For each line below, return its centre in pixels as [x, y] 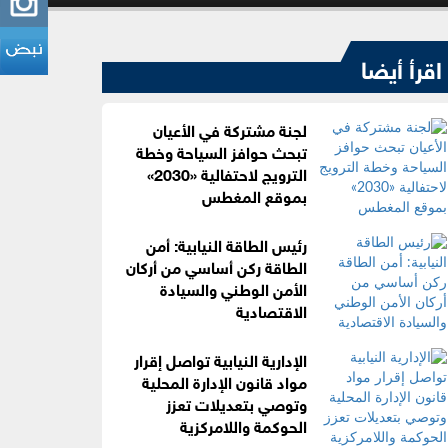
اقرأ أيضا [401, 66]
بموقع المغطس [254, 194]
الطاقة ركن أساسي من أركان [216, 265]
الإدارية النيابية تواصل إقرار [220, 358]
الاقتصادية [271, 309]
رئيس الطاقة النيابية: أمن [226, 243]
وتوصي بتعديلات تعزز [236, 402]
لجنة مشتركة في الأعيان [230, 128]
